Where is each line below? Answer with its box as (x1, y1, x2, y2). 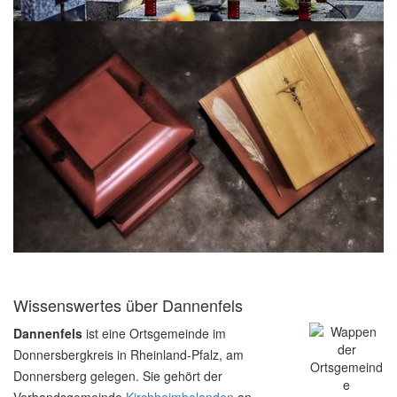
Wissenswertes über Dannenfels (13, 292, 243, 316)
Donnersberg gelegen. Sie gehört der (13, 366, 222, 385)
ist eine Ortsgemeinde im (82, 323, 226, 342)
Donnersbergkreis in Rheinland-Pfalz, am (13, 345, 244, 363)
